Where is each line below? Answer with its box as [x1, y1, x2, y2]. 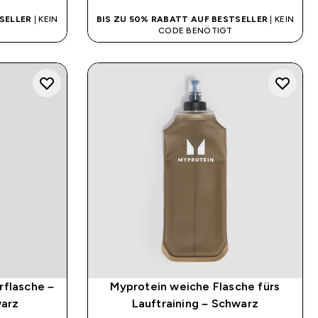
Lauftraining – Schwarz [131, 297, 259, 309]
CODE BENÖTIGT [158, 25, 232, 35]
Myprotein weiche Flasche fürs [110, 280, 280, 292]
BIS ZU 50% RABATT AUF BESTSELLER [96, 13, 268, 24]
